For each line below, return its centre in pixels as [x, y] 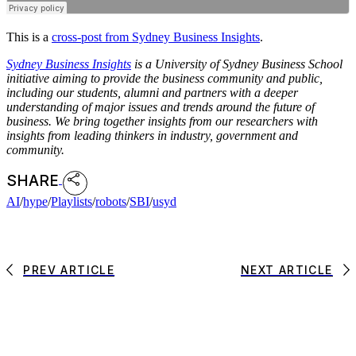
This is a [29, 37]
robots [111, 201]
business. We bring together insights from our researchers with [162, 121]
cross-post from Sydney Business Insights [156, 37]
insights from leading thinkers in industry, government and [152, 135]
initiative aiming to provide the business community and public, [164, 78]
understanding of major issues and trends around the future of [161, 106]
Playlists [72, 201]
